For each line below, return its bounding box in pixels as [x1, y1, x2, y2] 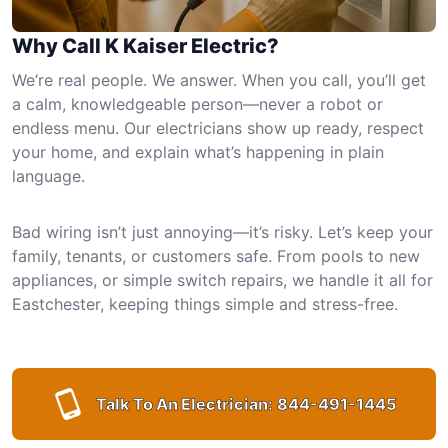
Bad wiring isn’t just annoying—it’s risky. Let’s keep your [12, 221, 433, 242]
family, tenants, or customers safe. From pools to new [12, 245, 420, 266]
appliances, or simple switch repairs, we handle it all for [12, 269, 433, 290]
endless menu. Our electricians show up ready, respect [12, 117, 424, 138]
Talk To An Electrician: [95, 393, 273, 414]
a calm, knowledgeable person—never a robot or [12, 93, 383, 114]
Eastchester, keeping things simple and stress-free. [12, 293, 398, 314]
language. [12, 165, 85, 186]
